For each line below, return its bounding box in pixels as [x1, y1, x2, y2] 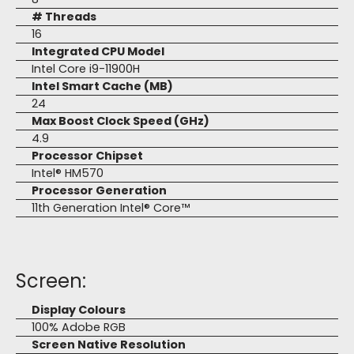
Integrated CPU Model [32, 43, 164, 59]
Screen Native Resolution [32, 337, 186, 352]
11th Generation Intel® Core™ [32, 200, 190, 216]
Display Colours [32, 302, 126, 318]
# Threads [32, 9, 96, 24]
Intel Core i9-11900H [32, 61, 140, 77]
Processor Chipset [32, 148, 143, 164]
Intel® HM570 [32, 165, 104, 181]
